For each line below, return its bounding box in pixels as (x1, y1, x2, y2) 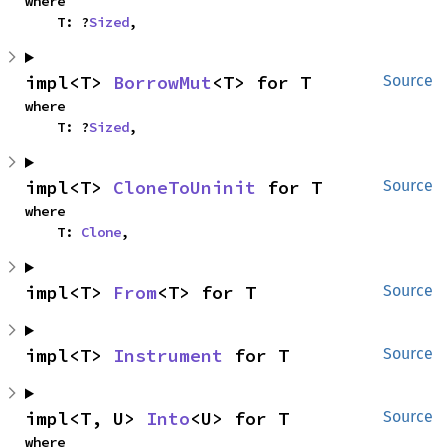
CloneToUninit (113, 176, 256, 199)
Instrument (113, 344, 223, 367)
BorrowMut (113, 71, 212, 94)
